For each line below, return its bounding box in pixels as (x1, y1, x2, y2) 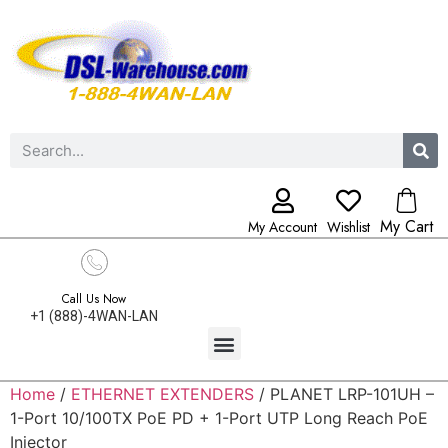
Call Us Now (62, 290, 126, 308)
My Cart (380, 215, 433, 238)
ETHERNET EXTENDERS (71, 384, 254, 404)
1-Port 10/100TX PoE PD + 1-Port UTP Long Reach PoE (10, 408, 428, 428)
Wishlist (327, 217, 370, 237)
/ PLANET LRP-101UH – (254, 384, 434, 404)
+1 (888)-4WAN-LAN (30, 308, 158, 324)
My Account (248, 217, 317, 237)
